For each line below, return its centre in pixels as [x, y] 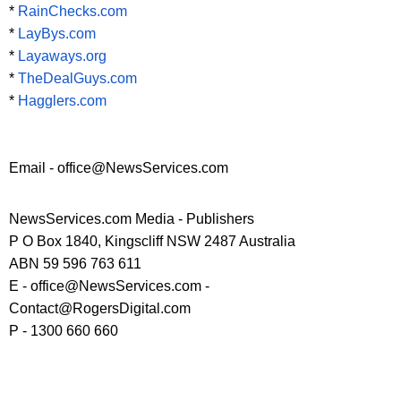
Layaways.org [62, 56]
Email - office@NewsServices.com [119, 168]
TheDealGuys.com [77, 79]
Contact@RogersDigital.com [100, 309]
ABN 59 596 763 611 [75, 264]
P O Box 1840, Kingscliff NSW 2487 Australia [152, 242]
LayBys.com [57, 34]
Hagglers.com [62, 101]
